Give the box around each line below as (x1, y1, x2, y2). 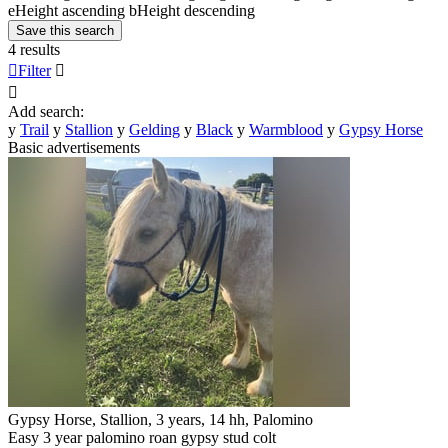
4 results (8, 40, 60, 58)
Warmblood (249, 120, 323, 138)
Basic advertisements (8, 138, 140, 156)
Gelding (129, 120, 180, 138)
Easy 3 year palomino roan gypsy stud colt (8, 428, 276, 446)
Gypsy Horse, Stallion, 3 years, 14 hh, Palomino (8, 410, 313, 428)
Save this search (16, 22, 114, 38)
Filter (18, 61, 51, 79)
